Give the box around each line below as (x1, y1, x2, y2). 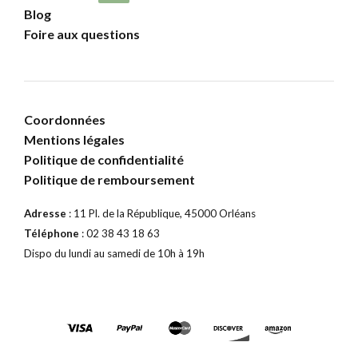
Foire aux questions (24, 26, 140, 42)
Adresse (24, 206, 66, 220)
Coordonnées (24, 111, 105, 127)
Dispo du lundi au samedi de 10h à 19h (24, 246, 205, 260)
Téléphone (24, 226, 79, 240)
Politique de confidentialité (24, 151, 184, 167)
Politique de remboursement (24, 171, 195, 187)
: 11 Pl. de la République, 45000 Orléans (66, 206, 256, 220)
